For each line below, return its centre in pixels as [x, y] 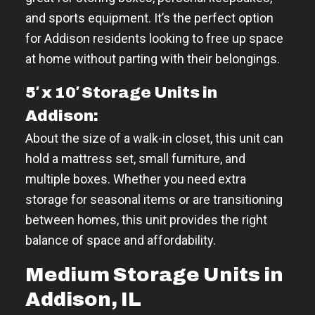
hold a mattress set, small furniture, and [135, 158]
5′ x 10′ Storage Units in [121, 92]
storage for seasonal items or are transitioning [154, 199]
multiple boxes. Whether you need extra [136, 179]
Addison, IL [83, 299]
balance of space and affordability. [121, 240]
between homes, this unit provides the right [146, 219]
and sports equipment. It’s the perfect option [149, 18]
